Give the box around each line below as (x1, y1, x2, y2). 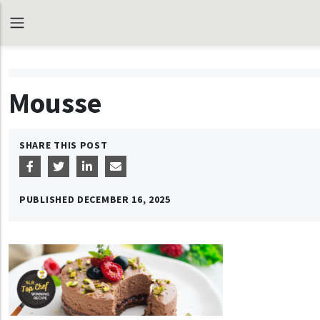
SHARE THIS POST (19, 139, 108, 151)
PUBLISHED (19, 193, 77, 206)
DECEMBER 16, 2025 (77, 193, 171, 206)
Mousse (9, 85, 101, 121)
